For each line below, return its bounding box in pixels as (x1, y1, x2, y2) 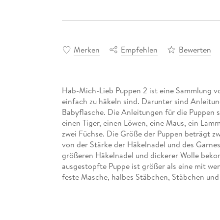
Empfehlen (120, 44, 158, 55)
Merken (73, 44, 100, 55)
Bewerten (178, 44, 211, 55)
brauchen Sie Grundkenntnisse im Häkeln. (61, 182, 205, 193)
